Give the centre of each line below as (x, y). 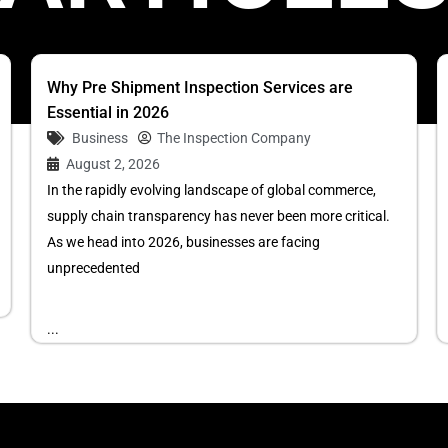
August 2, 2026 (112, 164)
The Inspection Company (233, 138)
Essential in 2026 (107, 112)
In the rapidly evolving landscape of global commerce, (211, 190)
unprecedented (93, 268)
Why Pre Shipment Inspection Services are (199, 87)
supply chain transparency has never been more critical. (218, 216)
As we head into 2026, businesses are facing (183, 242)
